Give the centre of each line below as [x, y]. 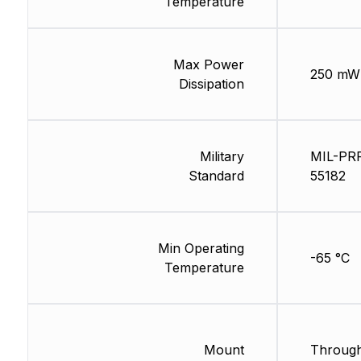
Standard [216, 176]
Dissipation [211, 84]
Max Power [208, 65]
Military [222, 157]
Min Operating [201, 249]
